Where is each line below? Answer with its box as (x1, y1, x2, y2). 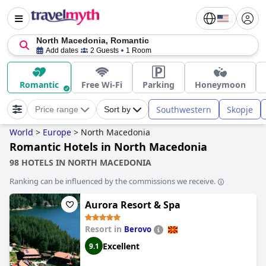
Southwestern (156, 103, 211, 115)
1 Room (126, 46, 151, 55)
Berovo (124, 224, 151, 235)
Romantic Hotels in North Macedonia (9, 140, 207, 154)
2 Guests (90, 46, 119, 55)
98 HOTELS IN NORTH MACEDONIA (9, 157, 151, 168)
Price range (35, 104, 78, 114)
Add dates (46, 46, 78, 55)
